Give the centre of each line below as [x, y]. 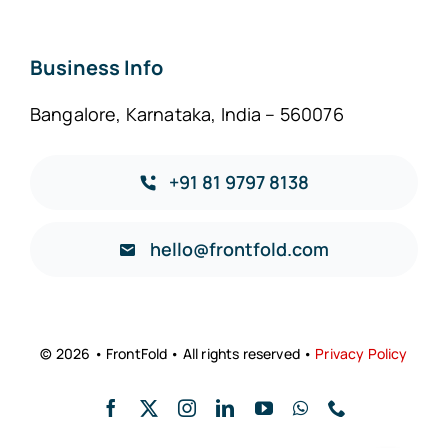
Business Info [96, 68]
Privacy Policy [361, 354]
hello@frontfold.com [239, 249]
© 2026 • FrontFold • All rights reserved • [178, 354]
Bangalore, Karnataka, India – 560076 [186, 114]
